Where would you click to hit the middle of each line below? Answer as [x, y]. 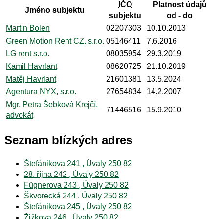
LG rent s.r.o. [27, 53]
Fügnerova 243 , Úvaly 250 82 [76, 185]
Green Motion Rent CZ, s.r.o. [55, 41]
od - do [180, 15]
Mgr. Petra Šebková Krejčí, [52, 104]
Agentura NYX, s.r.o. [41, 91]
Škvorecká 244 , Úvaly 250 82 [76, 196]
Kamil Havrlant [31, 66]
